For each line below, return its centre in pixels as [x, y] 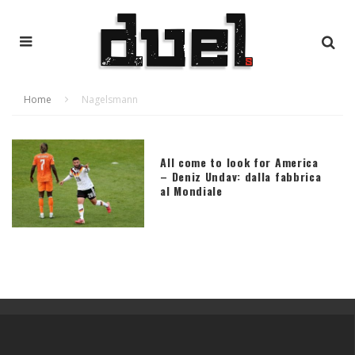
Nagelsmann [110, 99]
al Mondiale [191, 190]
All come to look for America [239, 162]
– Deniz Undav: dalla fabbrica [241, 176]
